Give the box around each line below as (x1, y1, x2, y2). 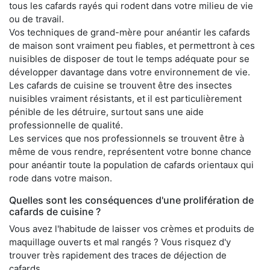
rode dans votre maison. (9, 172, 112, 184)
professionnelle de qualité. (9, 119, 123, 131)
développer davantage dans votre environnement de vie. (9, 66, 250, 78)
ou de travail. (9, 13, 64, 25)
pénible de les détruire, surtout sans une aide (9, 105, 204, 118)
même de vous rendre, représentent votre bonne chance (9, 145, 251, 157)
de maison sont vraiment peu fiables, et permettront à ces (9, 39, 255, 51)
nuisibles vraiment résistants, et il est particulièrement (9, 92, 242, 104)
